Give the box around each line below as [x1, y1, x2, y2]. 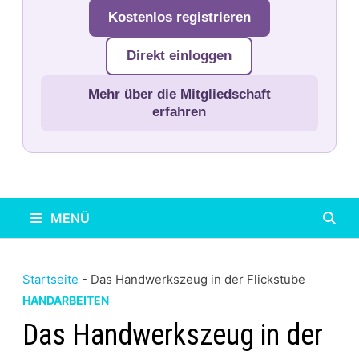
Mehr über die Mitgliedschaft [87, 87, 271, 102]
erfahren [152, 104, 207, 119]
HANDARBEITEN [22, 293, 109, 307]
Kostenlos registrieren [107, 10, 251, 25]
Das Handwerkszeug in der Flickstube [90, 272, 305, 287]
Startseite [22, 272, 79, 287]
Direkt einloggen [127, 48, 232, 63]
